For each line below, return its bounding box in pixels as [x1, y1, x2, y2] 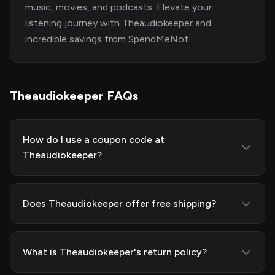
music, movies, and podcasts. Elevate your [25, 1, 212, 13]
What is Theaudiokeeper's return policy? [23, 246, 207, 258]
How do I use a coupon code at [23, 134, 165, 145]
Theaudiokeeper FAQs [10, 88, 138, 103]
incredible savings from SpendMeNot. [25, 33, 190, 45]
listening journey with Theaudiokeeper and [25, 17, 211, 29]
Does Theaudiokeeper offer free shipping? [23, 198, 216, 209]
